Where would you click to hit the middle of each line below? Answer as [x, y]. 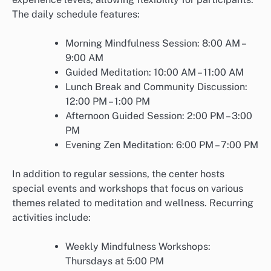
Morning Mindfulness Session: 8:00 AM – [155, 43]
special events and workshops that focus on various [128, 188]
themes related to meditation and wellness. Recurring [133, 203]
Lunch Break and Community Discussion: [156, 87]
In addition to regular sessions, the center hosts [118, 174]
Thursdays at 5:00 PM [115, 261]
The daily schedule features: [76, 14]
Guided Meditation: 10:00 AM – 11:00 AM [155, 72]
